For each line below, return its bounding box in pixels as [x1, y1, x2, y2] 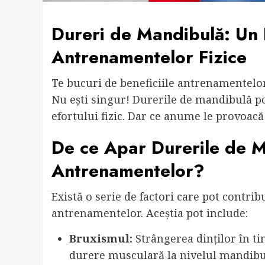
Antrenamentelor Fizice [51, 44, 247, 70]
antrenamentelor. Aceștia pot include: [51, 206, 248, 221]
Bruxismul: [69, 231, 132, 246]
